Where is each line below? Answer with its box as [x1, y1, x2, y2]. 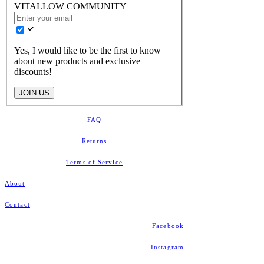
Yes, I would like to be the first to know [14, 45, 161, 55]
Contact [5, 200, 30, 208]
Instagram [151, 243, 184, 250]
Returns [81, 137, 107, 144]
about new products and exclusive [14, 55, 140, 66]
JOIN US [19, 88, 49, 97]
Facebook [152, 222, 184, 229]
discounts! [14, 66, 52, 77]
